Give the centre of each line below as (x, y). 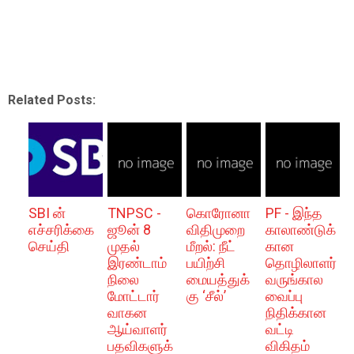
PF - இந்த (294, 213)
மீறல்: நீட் (211, 246)
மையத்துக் (218, 279)
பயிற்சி (205, 263)
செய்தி (49, 246)
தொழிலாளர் (301, 263)
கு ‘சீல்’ (206, 296)
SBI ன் (47, 213)
